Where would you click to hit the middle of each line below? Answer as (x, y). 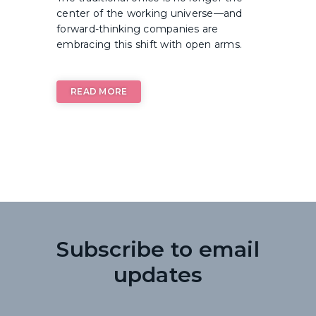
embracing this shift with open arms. (149, 45)
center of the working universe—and (150, 14)
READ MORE (99, 92)
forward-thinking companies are (138, 29)
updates (158, 275)
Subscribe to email (158, 250)
